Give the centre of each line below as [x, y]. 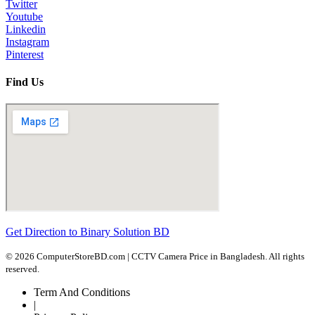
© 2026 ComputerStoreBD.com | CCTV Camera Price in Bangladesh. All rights [155, 257]
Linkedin [26, 29]
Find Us [25, 82]
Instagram [27, 41]
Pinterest [25, 54]
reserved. [22, 269]
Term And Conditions [82, 292]
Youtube [24, 16]
